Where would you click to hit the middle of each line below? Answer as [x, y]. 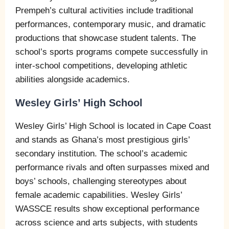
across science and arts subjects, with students [107, 222]
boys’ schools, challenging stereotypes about [101, 181]
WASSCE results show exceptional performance [107, 209]
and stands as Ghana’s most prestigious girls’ [102, 140]
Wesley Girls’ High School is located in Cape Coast [113, 126]
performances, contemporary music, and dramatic [111, 24]
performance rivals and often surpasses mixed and [112, 167]
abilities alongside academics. [73, 79]
